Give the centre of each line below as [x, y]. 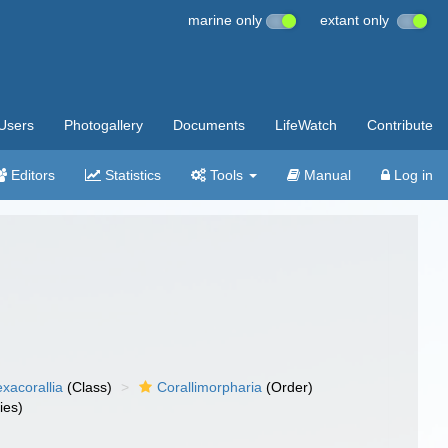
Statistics [131, 175]
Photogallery [103, 125]
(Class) [88, 387]
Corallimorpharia [210, 387]
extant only [358, 20]
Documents [209, 125]
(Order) [288, 387]
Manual [325, 175]
